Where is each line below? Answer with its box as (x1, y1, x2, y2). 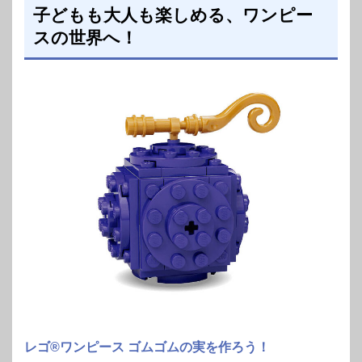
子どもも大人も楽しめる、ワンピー (32, 5, 313, 24)
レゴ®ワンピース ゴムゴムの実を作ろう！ (24, 339, 270, 354)
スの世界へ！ (32, 27, 137, 47)
